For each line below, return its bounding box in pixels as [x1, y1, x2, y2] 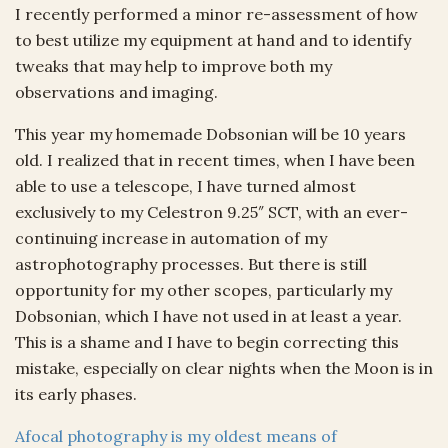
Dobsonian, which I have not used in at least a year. [15, 305, 402, 326]
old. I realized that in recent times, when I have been [15, 149, 415, 170]
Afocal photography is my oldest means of [15, 425, 337, 446]
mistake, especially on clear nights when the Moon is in [15, 357, 433, 378]
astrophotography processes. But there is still [15, 253, 367, 274]
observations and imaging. [15, 81, 218, 102]
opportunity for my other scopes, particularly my [15, 279, 392, 300]
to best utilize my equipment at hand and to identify [15, 29, 411, 50]
